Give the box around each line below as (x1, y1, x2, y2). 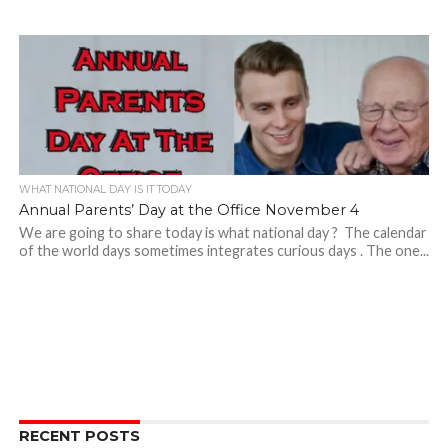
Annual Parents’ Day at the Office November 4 (18, 201, 359, 219)
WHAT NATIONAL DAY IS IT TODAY (18, 183, 192, 196)
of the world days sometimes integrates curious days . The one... (18, 242, 429, 259)
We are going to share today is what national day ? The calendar (18, 224, 427, 241)
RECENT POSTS (18, 427, 140, 445)
